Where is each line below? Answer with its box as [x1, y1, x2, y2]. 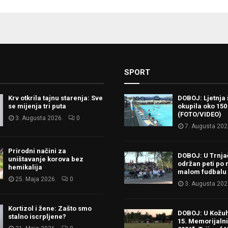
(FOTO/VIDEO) [178, 110, 221, 118]
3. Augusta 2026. [15, 114, 63, 122]
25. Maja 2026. [15, 175, 56, 183]
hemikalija [8, 163, 42, 171]
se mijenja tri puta [8, 102, 66, 110]
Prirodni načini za [8, 147, 66, 155]
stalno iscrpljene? [8, 212, 66, 220]
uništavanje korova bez [8, 155, 83, 163]
